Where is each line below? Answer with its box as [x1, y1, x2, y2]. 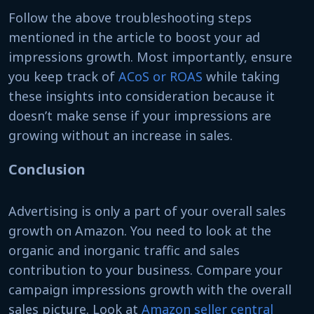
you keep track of [8, 68, 118, 85]
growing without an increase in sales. [8, 127, 236, 144]
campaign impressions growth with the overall [8, 281, 292, 298]
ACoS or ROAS [118, 68, 203, 85]
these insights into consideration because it [8, 88, 275, 104]
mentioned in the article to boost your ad [8, 29, 260, 46]
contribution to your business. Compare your [8, 261, 282, 278]
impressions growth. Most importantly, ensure [8, 48, 292, 65]
